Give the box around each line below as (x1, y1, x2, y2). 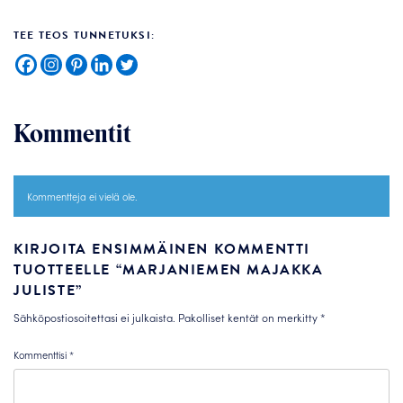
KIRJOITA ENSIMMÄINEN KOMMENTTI (13, 238, 311, 260)
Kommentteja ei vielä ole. (27, 189, 138, 203)
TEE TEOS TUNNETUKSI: (13, 27, 155, 43)
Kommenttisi (13, 347, 69, 362)
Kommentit (13, 119, 131, 148)
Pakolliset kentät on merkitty (178, 309, 320, 325)
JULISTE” (13, 280, 83, 301)
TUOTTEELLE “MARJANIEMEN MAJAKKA (13, 259, 324, 281)
